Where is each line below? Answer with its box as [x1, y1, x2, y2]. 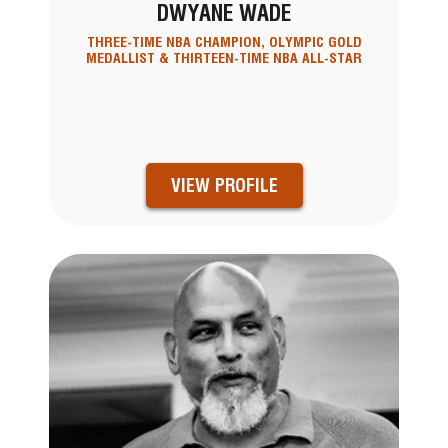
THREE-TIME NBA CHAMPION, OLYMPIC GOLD [86, 33, 362, 50]
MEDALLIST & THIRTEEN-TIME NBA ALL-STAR [86, 49, 362, 66]
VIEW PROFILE [170, 175, 278, 197]
